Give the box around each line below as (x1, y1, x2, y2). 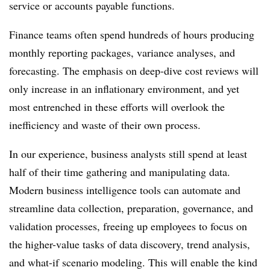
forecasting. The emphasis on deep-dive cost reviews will (9, 63, 259, 78)
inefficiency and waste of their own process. (9, 118, 201, 132)
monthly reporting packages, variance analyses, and (9, 45, 235, 60)
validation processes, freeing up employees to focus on (9, 219, 247, 233)
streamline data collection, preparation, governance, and (9, 201, 253, 215)
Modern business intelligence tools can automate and (9, 183, 240, 197)
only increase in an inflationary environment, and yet (9, 81, 239, 96)
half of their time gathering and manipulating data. (9, 165, 230, 179)
